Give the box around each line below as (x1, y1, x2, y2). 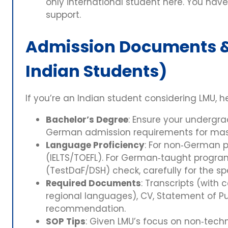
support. (46, 8, 81, 21)
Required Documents (46, 177, 141, 190)
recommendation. (46, 203, 126, 215)
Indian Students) (25, 60, 167, 83)
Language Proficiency (46, 139, 145, 152)
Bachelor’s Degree (46, 113, 128, 126)
